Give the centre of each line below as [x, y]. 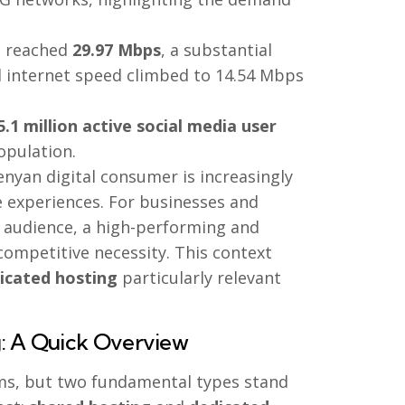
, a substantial [217, 50]
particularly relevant [199, 278]
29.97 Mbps [117, 50]
